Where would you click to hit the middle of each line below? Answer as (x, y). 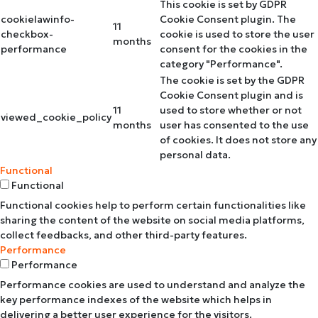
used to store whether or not (231, 110)
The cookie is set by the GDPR (232, 80)
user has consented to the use (234, 125)
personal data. (195, 154)
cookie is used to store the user (237, 34)
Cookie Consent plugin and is (231, 95)
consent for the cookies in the (234, 49)
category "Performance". (221, 64)
